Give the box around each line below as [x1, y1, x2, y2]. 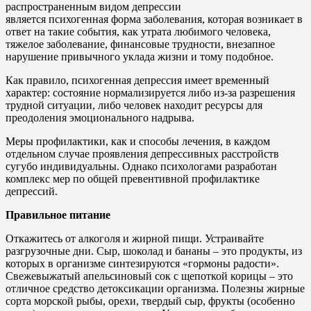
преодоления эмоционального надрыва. [6, 111, 194, 124]
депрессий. [6, 185, 58, 197]
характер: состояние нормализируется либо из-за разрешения [6, 86, 295, 99]
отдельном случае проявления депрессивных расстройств [6, 147, 279, 160]
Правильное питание [6, 208, 110, 221]
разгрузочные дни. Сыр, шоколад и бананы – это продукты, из [6, 244, 302, 257]
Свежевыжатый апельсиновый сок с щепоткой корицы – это [6, 269, 293, 282]
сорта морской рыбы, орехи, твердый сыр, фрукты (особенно [6, 294, 295, 307]
